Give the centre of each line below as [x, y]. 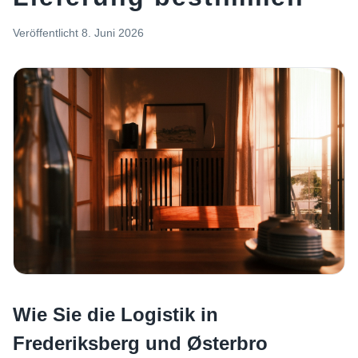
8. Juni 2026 [113, 33]
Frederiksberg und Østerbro [140, 343]
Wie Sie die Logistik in [115, 314]
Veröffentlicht [46, 33]
